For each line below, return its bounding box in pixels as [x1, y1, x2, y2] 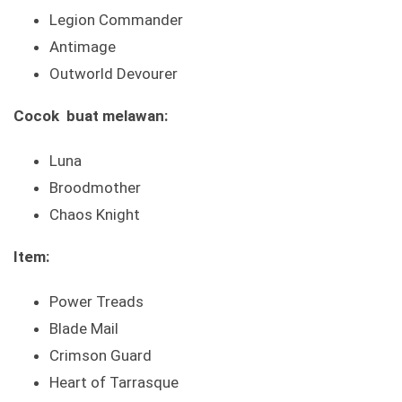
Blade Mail [49, 319, 118, 338]
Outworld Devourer [49, 65, 178, 83]
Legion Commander [49, 11, 183, 30]
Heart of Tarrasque [49, 373, 179, 392]
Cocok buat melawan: [13, 107, 168, 126]
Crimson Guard [49, 346, 152, 365]
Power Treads [49, 293, 144, 311]
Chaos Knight [49, 205, 140, 224]
